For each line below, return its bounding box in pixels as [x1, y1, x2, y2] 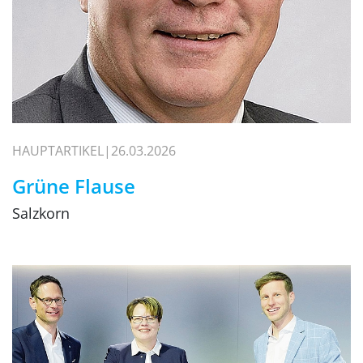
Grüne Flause [12, 173, 135, 200]
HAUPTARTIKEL [12, 142, 104, 160]
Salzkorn [12, 203, 70, 224]
